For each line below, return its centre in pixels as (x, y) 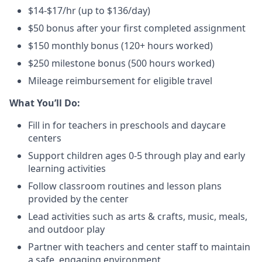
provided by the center (78, 199)
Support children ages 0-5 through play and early (137, 156)
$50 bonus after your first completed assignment (137, 28)
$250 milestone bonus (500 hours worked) (121, 63)
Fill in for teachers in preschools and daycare (127, 125)
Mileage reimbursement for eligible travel (120, 81)
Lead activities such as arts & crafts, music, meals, (138, 216)
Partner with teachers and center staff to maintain (139, 247)
